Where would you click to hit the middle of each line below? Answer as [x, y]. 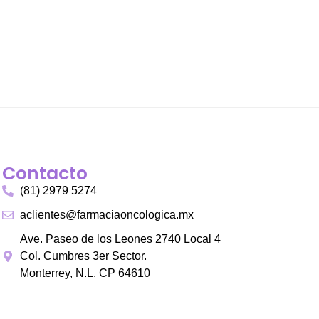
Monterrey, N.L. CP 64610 [85, 273]
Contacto [45, 174]
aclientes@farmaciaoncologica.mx [107, 215]
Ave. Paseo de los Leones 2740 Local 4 [121, 239]
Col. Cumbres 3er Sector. [84, 256]
